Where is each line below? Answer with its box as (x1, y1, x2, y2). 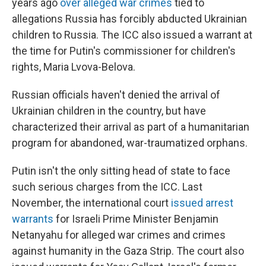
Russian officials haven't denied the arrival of (12, 88, 220, 101)
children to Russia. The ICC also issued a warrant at (12, 28, 252, 41)
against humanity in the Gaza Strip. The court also (12, 244, 244, 257)
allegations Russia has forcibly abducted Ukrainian (12, 12, 247, 25)
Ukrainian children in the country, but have (12, 104, 206, 117)
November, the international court (12, 196, 171, 209)
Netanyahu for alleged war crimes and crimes (12, 228, 226, 241)
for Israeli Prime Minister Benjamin (53, 212, 218, 225)
